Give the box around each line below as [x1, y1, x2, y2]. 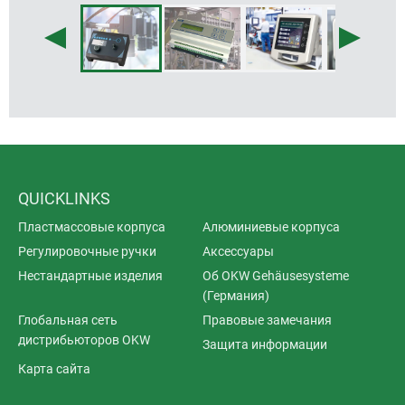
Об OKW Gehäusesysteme [202, 268, 349, 283]
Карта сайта [18, 361, 90, 376]
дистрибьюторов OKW [18, 332, 150, 347]
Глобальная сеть [18, 312, 118, 327]
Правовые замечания [202, 312, 332, 327]
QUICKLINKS [18, 188, 110, 208]
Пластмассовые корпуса [18, 219, 165, 234]
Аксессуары [202, 243, 274, 259]
